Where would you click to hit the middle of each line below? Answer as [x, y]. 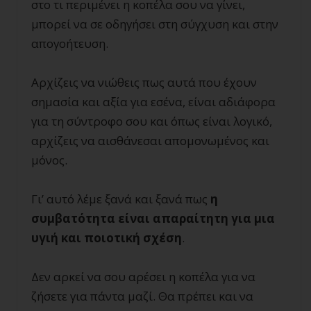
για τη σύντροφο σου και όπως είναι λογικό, [152, 121]
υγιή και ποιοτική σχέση [107, 238]
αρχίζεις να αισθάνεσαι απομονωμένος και [150, 141]
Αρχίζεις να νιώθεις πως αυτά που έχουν [144, 83]
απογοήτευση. [70, 44]
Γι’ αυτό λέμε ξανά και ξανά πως [121, 199]
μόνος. [49, 160]
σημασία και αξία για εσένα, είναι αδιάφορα [153, 102]
